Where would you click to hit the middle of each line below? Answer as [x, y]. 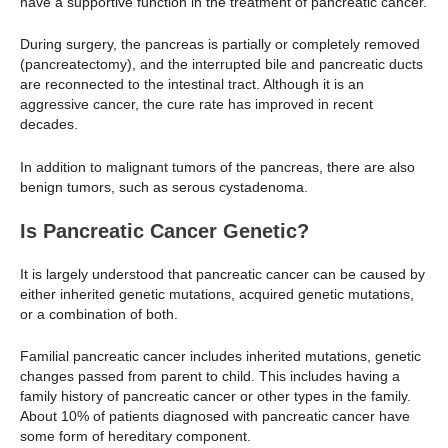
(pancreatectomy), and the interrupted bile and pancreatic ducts [221, 64]
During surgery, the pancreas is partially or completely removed [220, 44]
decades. [49, 124]
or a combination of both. [101, 313]
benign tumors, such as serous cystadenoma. [164, 186]
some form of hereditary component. [137, 436]
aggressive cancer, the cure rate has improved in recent [196, 104]
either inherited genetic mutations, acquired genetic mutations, [217, 293]
